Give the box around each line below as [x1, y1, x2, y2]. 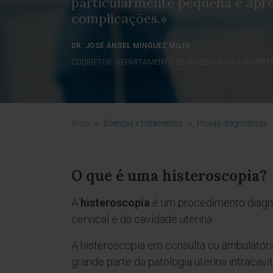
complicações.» [71, 10, 168, 27]
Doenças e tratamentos [104, 118, 183, 128]
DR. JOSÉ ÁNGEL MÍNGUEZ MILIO [71, 41, 190, 50]
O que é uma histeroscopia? [71, 166, 267, 185]
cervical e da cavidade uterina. [71, 213, 214, 225]
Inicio [71, 118, 90, 128]
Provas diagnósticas [197, 118, 268, 128]
